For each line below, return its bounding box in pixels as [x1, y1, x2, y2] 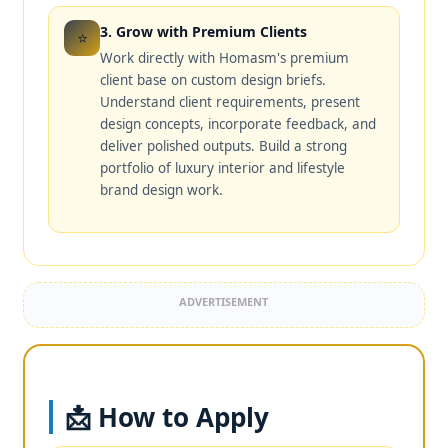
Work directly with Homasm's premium [100, 49, 350, 68]
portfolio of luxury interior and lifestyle [100, 159, 346, 178]
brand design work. [100, 181, 224, 200]
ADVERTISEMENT [179, 294, 269, 310]
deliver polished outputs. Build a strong [100, 137, 348, 156]
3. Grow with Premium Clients [100, 22, 308, 42]
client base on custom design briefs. [100, 71, 327, 90]
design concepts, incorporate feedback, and [100, 115, 377, 134]
